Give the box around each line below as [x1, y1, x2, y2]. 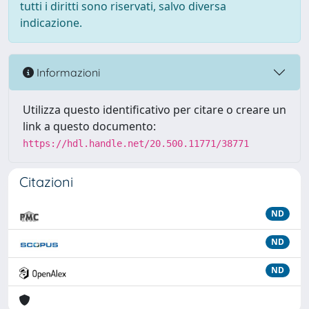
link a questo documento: [23, 119, 156, 134]
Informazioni [34, 65, 100, 79]
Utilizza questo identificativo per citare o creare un [23, 102, 286, 117]
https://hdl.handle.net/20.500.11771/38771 [23, 138, 249, 149]
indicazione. [20, 15, 82, 30]
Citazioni [19, 173, 73, 190]
